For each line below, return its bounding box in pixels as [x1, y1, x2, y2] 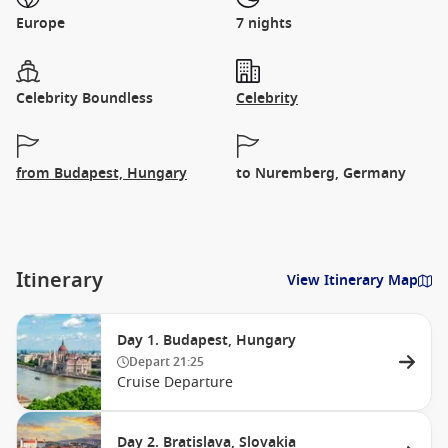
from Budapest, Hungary [16, 163, 187, 184]
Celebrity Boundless [16, 88, 153, 109]
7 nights [236, 13, 292, 34]
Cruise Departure [117, 372, 233, 393]
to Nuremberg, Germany [236, 163, 406, 184]
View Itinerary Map [287, 270, 418, 291]
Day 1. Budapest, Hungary [117, 330, 296, 351]
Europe [16, 13, 65, 34]
